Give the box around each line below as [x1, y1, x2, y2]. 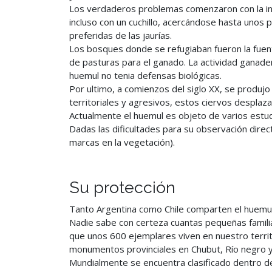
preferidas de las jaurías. [69, 29, 172, 41]
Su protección [69, 178, 175, 197]
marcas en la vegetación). [69, 136, 175, 148]
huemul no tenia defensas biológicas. [69, 69, 222, 81]
